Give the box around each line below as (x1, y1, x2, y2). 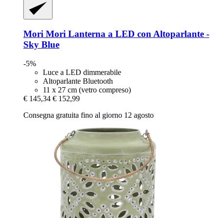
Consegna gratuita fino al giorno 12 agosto (23, 110, 154, 119)
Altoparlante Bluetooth (43, 76, 113, 85)
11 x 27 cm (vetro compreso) (43, 85, 131, 94)
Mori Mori (23, 29, 66, 39)
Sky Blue (23, 39, 59, 50)
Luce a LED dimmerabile (43, 68, 121, 76)
